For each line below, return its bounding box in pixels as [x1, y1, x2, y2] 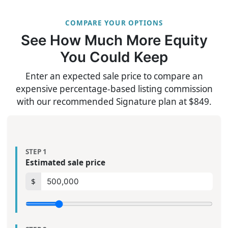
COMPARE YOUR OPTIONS [65, 18, 163, 28]
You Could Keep [60, 48, 168, 66]
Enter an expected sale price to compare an [25, 70, 203, 82]
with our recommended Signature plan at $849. [16, 95, 212, 107]
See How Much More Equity [20, 32, 208, 49]
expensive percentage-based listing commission [15, 82, 213, 95]
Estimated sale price [25, 157, 105, 168]
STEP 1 [25, 147, 47, 157]
